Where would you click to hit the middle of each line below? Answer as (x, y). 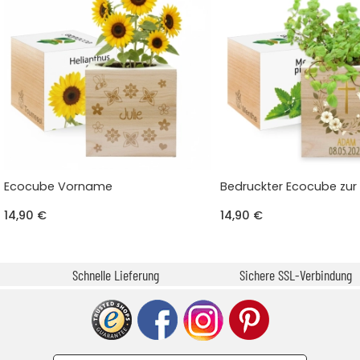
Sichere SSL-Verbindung (294, 274)
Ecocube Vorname (59, 186)
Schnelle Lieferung (115, 274)
